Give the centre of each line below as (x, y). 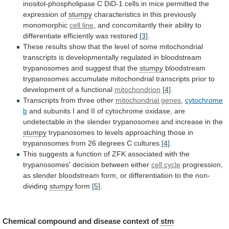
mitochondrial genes (148, 100)
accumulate (90, 78)
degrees (111, 143)
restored (124, 36)
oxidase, (159, 111)
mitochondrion (138, 89)
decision (86, 164)
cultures (147, 143)
